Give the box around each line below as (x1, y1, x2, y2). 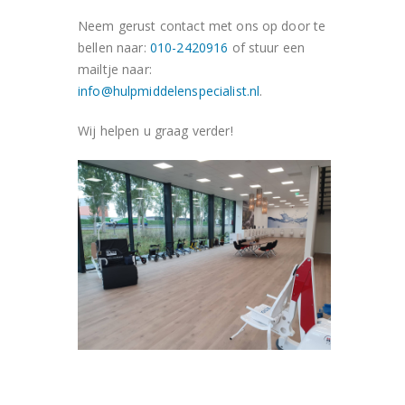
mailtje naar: (78, 61, 152, 78)
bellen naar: (78, 39, 150, 56)
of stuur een (228, 39, 306, 56)
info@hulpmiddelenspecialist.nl (78, 82, 260, 99)
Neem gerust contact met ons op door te (78, 17, 326, 34)
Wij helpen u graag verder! (78, 122, 233, 139)
